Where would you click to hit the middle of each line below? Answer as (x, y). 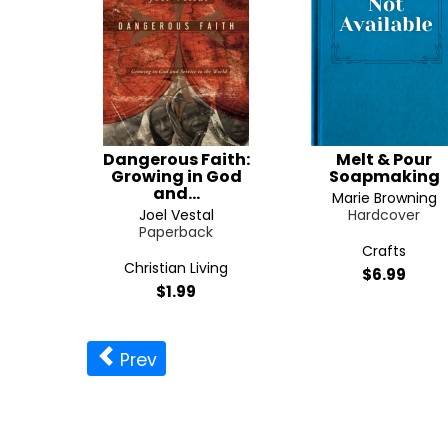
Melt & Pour (384, 159)
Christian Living (176, 268)
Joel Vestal (176, 215)
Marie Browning (384, 198)
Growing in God (176, 176)
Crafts (384, 251)
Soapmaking (384, 176)
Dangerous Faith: (176, 159)
